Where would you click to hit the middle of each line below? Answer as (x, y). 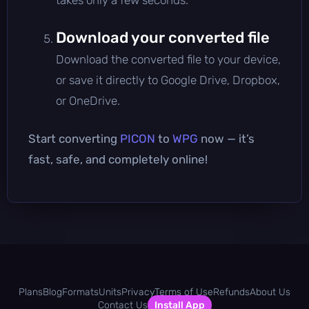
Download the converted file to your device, (168, 59)
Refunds (231, 292)
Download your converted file (163, 37)
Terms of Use (184, 292)
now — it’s (226, 138)
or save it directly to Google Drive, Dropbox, (168, 80)
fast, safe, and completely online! (118, 159)
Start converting (74, 138)
